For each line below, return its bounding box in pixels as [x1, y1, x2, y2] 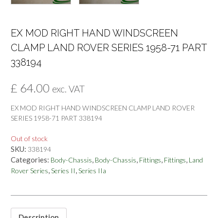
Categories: [11, 155, 51, 164]
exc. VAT [52, 83, 85, 94]
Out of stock [11, 134, 48, 143]
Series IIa [78, 166, 106, 175]
